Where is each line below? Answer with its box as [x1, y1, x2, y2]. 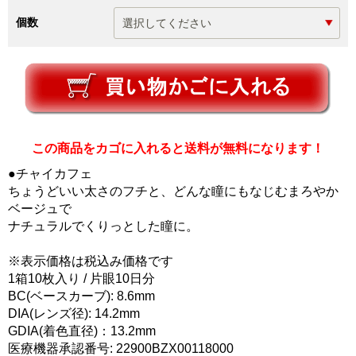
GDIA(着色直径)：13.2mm [8, 324, 156, 338]
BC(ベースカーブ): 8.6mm [8, 289, 155, 303]
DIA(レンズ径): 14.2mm [8, 307, 140, 320]
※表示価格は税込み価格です [8, 254, 173, 268]
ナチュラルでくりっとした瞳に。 [8, 219, 199, 233]
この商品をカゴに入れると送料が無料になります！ [32, 141, 324, 155]
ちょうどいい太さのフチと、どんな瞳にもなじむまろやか [8, 184, 339, 198]
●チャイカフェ [8, 167, 92, 180]
